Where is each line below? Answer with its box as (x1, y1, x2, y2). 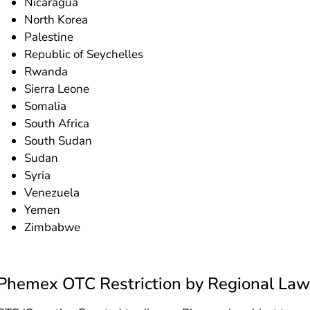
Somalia (24, 98, 67, 114)
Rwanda (24, 63, 69, 80)
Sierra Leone (24, 80, 90, 97)
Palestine (24, 28, 74, 45)
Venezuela (24, 184, 80, 201)
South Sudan (24, 132, 93, 149)
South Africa (24, 115, 90, 131)
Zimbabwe (24, 219, 81, 235)
